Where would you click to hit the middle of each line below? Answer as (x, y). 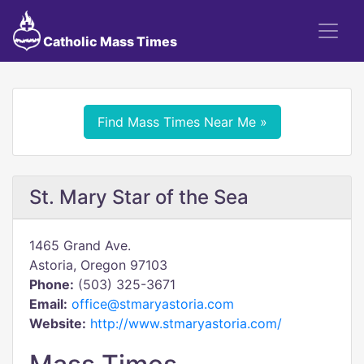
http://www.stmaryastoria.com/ (186, 323)
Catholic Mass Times (108, 41)
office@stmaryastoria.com (153, 304)
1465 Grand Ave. (80, 245)
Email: (48, 304)
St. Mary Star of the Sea (139, 197)
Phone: (52, 284)
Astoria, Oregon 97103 (98, 265)
